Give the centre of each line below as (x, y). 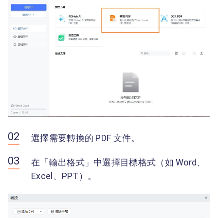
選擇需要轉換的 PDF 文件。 (86, 138)
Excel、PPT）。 (64, 176)
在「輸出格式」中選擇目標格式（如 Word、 (118, 162)
